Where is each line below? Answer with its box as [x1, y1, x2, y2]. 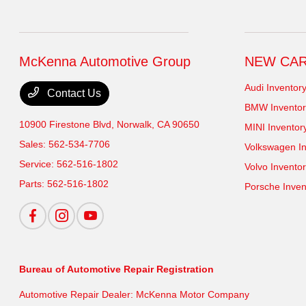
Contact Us [44, 87, 102, 100]
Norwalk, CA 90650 [117, 119, 200, 130]
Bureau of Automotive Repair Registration [19, 264, 214, 275]
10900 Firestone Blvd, [19, 119, 117, 130]
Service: [19, 158, 57, 170]
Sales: [19, 139, 49, 150]
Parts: [19, 178, 48, 190]
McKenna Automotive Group [19, 54, 191, 70]
